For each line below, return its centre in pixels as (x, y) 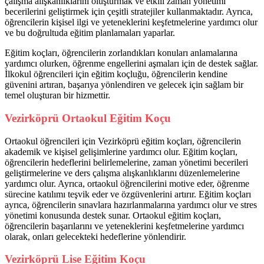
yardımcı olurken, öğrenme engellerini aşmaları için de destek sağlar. (131, 64)
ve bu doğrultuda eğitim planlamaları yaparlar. (90, 33)
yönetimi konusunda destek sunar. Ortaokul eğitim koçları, (113, 215)
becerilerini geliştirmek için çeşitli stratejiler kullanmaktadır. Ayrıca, (129, 12)
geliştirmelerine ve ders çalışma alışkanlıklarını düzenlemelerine (122, 173)
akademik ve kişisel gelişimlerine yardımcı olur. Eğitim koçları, (121, 151)
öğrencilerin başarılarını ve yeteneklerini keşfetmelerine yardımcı (124, 226)
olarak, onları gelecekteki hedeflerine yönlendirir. (95, 236)
